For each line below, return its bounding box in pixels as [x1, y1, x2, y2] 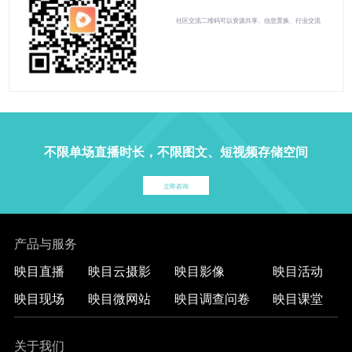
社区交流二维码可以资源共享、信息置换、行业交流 [176, 14, 321, 24]
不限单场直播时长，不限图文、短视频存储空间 [44, 142, 308, 160]
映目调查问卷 [174, 289, 250, 307]
